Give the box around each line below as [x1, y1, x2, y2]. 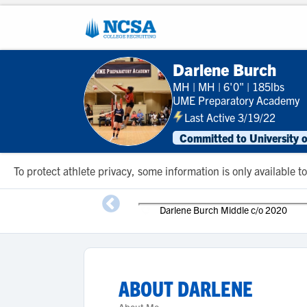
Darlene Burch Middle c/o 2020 [160, 204, 287, 216]
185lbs [252, 79, 284, 93]
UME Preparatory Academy [173, 93, 299, 107]
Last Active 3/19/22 [184, 110, 275, 124]
